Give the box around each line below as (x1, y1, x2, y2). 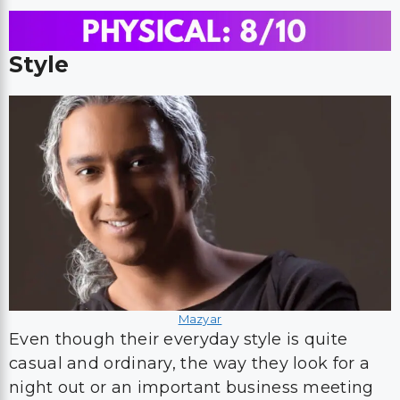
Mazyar (178, 312, 222, 326)
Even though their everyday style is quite (9, 329, 348, 349)
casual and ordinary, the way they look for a (9, 354, 371, 373)
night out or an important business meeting (9, 378, 374, 397)
